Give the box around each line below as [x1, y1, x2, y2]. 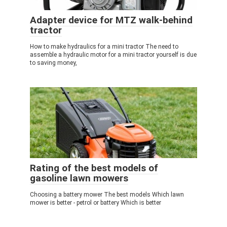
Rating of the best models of [30, 162, 158, 174]
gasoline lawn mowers [30, 172, 128, 184]
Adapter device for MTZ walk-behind [30, 14, 193, 26]
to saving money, [30, 59, 77, 66]
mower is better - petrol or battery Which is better [30, 199, 161, 206]
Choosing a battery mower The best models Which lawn [30, 191, 184, 198]
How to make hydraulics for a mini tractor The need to [30, 43, 178, 50]
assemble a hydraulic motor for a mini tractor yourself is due [30, 51, 197, 58]
